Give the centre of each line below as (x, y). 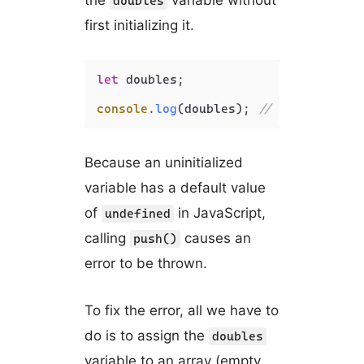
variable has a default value (175, 187)
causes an (215, 238)
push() (155, 238)
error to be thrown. (145, 263)
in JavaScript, (219, 212)
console (122, 108)
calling (107, 238)
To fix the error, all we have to (181, 311)
